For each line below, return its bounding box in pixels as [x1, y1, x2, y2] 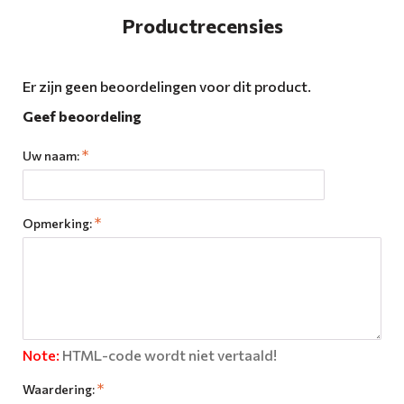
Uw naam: [23, 147, 79, 163]
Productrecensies [121, 13, 283, 38]
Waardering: [23, 381, 95, 397]
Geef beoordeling [23, 106, 142, 124]
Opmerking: [23, 215, 92, 231]
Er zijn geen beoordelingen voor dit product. [23, 77, 311, 95]
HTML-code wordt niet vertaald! [60, 345, 277, 363]
